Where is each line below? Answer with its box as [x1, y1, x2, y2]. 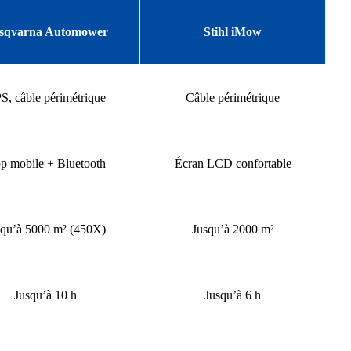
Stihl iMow [204, 24, 262, 38]
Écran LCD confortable [174, 156, 291, 170]
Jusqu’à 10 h [13, 288, 77, 302]
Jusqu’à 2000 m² [191, 222, 274, 236]
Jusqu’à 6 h [204, 288, 261, 302]
